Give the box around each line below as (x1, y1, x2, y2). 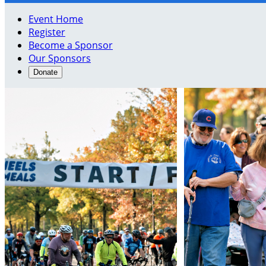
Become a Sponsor (28, 39, 113, 52)
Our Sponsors (28, 52, 91, 65)
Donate (33, 68, 58, 77)
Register (28, 26, 65, 39)
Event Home (28, 12, 83, 26)
